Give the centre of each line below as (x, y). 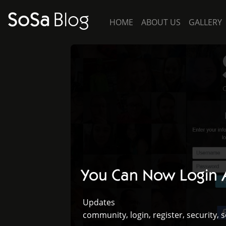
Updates (99, 202)
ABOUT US (161, 22)
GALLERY (205, 22)
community (104, 215)
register (167, 215)
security (202, 215)
